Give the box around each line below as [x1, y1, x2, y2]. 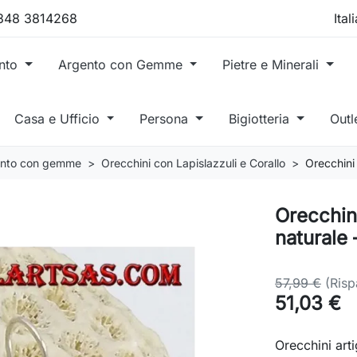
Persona [139, 110, 193, 127]
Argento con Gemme [57, 56, 186, 73]
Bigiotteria [229, 110, 294, 127]
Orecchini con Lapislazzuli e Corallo [101, 155, 285, 170]
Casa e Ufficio [14, 110, 104, 127]
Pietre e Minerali [222, 56, 324, 73]
